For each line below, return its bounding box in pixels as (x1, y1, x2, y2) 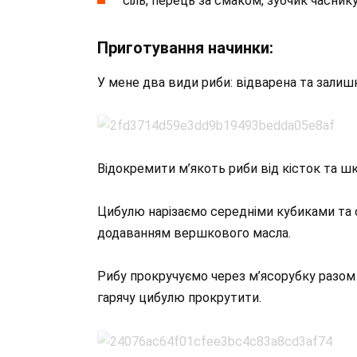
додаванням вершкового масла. (97, 226, 291, 241)
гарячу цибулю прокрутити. (97, 290, 261, 306)
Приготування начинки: (97, 37, 273, 57)
